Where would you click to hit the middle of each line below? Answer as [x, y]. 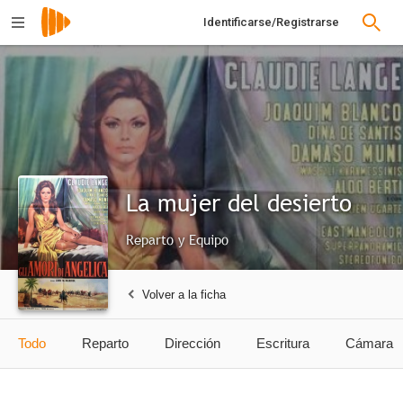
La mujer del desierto [239, 203]
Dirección [193, 343]
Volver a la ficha [184, 294]
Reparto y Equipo [177, 239]
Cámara [369, 343]
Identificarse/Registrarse [271, 22]
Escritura [283, 343]
